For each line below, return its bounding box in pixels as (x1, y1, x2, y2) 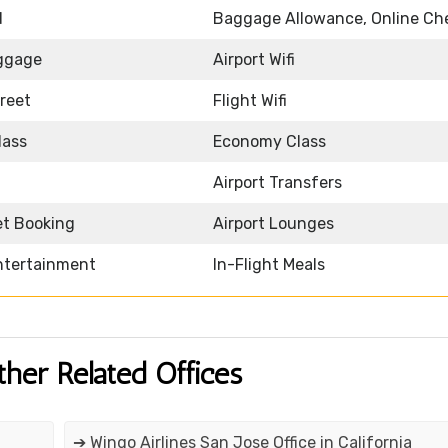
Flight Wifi (213, 91, 287, 111)
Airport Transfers (213, 173, 342, 193)
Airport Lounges (213, 214, 334, 234)
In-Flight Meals (213, 255, 325, 275)
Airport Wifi (213, 50, 295, 70)
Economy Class (213, 132, 326, 152)
